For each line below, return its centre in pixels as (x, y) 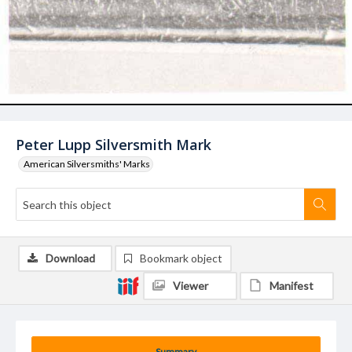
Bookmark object (181, 258)
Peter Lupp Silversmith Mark (114, 145)
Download (70, 258)
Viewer (191, 286)
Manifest (291, 286)
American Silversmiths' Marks (87, 164)
